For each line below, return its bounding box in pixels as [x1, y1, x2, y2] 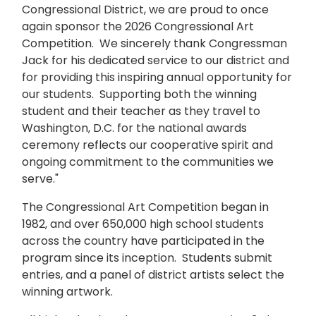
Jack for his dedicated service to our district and [22, 52, 289, 69]
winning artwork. [22, 284, 113, 300]
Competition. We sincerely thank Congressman [22, 35, 287, 52]
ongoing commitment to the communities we [22, 154, 274, 171]
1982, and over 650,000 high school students [22, 216, 264, 233]
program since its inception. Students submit [22, 250, 272, 267]
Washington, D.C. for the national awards [22, 120, 247, 137]
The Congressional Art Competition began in [22, 199, 269, 216]
